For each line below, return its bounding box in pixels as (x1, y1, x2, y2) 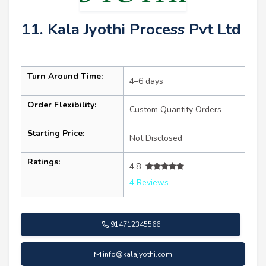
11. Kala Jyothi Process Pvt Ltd (21, 18, 241, 40)
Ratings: (27, 156, 60, 167)
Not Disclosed (129, 132, 182, 144)
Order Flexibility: (27, 99, 96, 110)
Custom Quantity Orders (129, 103, 221, 115)
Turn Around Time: (27, 70, 103, 82)
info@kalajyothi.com (103, 249, 172, 259)
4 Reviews (129, 176, 169, 188)
